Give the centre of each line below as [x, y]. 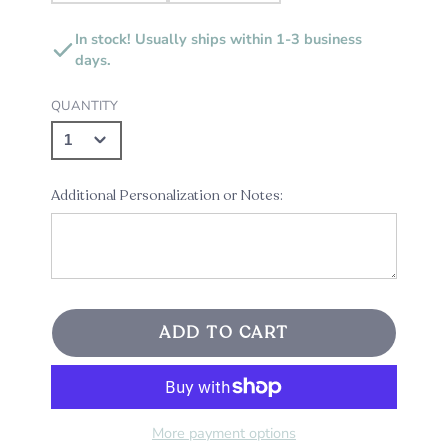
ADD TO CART [224, 332]
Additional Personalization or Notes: [166, 195]
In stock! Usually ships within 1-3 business [219, 39]
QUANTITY [84, 105]
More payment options [223, 433]
